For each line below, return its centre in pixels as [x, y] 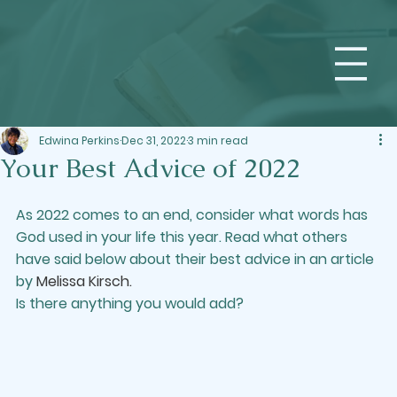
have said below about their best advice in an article [197, 259]
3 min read [218, 140]
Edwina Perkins [79, 140]
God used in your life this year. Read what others [183, 237]
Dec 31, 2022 [154, 140]
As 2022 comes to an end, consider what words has [194, 214]
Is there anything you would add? [130, 303]
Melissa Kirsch [83, 281]
